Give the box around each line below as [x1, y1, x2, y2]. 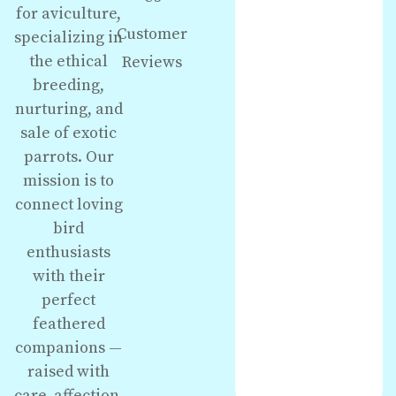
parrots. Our [23, 146, 114, 167]
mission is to [23, 170, 115, 191]
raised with [27, 361, 110, 382]
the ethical [29, 50, 109, 72]
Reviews [121, 52, 182, 73]
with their [32, 265, 105, 286]
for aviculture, [16, 3, 122, 24]
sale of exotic [20, 122, 118, 143]
